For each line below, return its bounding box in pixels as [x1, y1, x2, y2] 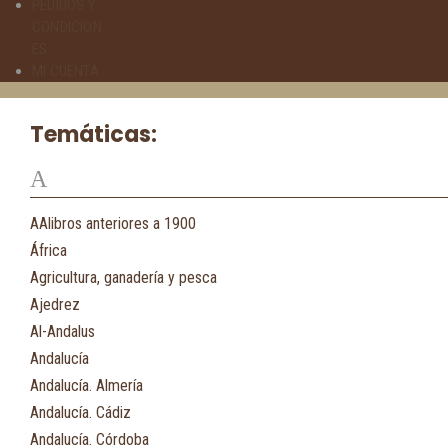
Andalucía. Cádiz [30, 403, 131, 422]
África [30, 241, 67, 260]
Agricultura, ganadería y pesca [30, 268, 217, 287]
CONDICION [32, 18, 102, 36]
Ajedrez [30, 295, 80, 314]
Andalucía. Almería [30, 376, 143, 395]
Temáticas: [30, 119, 157, 150]
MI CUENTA [32, 62, 99, 80]
